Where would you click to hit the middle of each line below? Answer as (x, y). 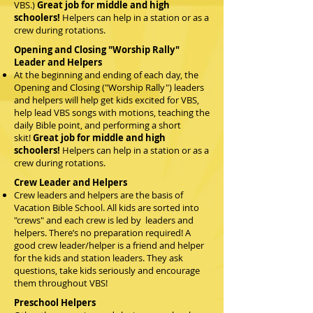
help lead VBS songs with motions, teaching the (112, 112)
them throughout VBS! (62, 283)
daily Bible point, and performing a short (97, 125)
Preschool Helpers (55, 303)
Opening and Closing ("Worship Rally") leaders (109, 87)
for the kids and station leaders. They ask (99, 258)
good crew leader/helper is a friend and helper (109, 245)
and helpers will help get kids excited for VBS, (107, 100)
